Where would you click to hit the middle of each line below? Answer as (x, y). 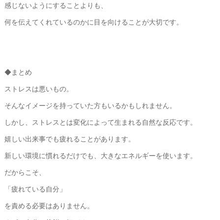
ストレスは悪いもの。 (39, 88)
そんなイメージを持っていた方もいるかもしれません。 (90, 105)
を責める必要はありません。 (49, 205)
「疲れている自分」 (35, 189)
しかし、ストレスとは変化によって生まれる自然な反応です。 (100, 122)
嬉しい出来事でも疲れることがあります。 (69, 138)
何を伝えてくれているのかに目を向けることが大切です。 (94, 22)
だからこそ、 (25, 172)
